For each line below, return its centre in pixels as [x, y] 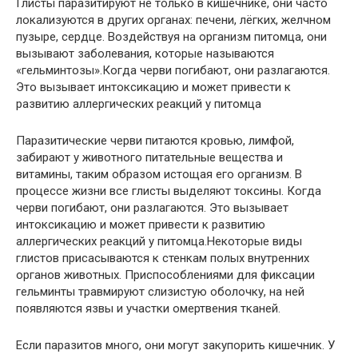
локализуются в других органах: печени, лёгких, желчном [173, 20]
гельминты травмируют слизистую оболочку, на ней [160, 291]
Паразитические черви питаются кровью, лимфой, [155, 140]
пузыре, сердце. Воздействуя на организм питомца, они [171, 36]
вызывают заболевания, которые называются [145, 53]
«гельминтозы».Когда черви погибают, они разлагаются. [173, 70]
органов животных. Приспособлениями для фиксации [165, 274]
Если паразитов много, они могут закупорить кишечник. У [175, 345]
